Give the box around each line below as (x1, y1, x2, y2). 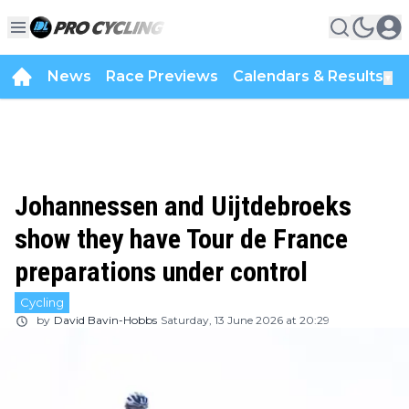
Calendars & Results (233, 68, 383, 85)
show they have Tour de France (15, 223, 348, 255)
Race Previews (106, 68, 218, 85)
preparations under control (15, 256, 308, 288)
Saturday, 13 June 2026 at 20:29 (161, 313, 330, 327)
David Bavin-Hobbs (54, 313, 157, 327)
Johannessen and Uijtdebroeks (15, 190, 351, 222)
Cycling (20, 295, 64, 309)
